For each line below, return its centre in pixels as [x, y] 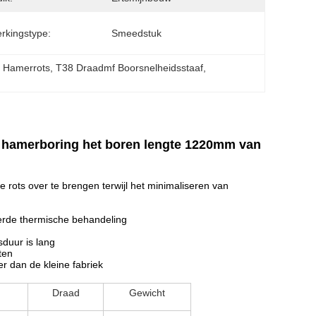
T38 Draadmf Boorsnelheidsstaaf [130, 68]
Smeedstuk [136, 33]
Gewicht [147, 293]
